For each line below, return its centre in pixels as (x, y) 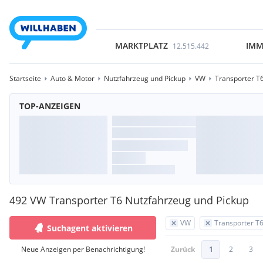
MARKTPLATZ (141, 45)
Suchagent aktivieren (90, 228)
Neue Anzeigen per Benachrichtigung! (83, 249)
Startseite (25, 78)
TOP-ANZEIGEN (50, 106)
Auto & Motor (73, 78)
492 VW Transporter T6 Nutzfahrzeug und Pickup (129, 200)
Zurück (183, 249)
